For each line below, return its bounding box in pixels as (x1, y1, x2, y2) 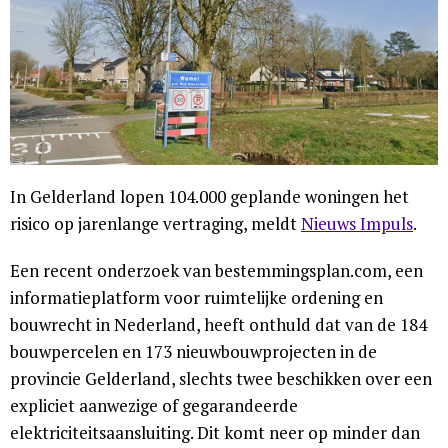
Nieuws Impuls (301, 211, 413, 235)
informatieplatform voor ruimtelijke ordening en (10, 285, 383, 309)
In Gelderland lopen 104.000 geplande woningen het (10, 184, 409, 208)
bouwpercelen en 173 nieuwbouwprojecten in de (10, 339, 377, 363)
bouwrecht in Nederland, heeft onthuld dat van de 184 (10, 312, 427, 336)
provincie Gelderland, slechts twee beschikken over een (10, 366, 432, 390)
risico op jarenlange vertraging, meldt (10, 211, 301, 235)
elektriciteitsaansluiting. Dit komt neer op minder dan (10, 420, 420, 444)
